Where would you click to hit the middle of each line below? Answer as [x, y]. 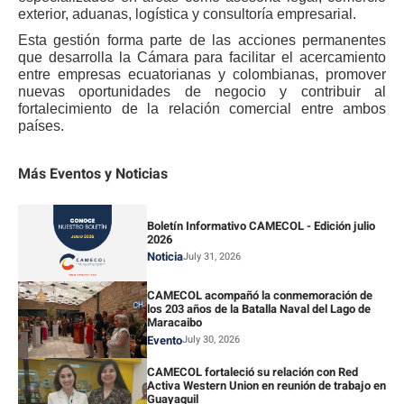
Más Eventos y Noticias [93, 174]
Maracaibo [174, 323]
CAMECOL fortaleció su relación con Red [252, 372]
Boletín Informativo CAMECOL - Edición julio [261, 225]
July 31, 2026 [211, 256]
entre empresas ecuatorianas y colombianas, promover [202, 75]
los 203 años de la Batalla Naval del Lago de [258, 309]
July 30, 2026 [211, 340]
